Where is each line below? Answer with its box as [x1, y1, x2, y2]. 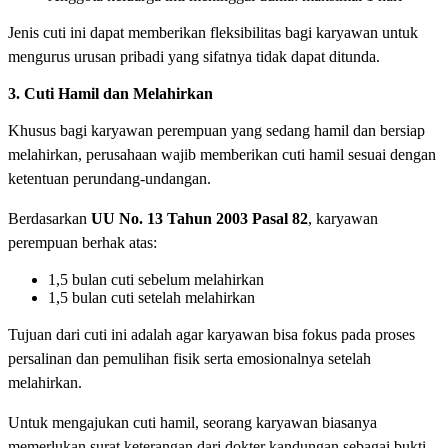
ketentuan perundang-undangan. [8, 170, 215, 188]
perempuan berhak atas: [8, 234, 157, 252]
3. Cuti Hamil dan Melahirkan [8, 85, 213, 103]
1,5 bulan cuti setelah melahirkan [48, 289, 255, 307]
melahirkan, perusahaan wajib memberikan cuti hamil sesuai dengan [8, 146, 436, 164]
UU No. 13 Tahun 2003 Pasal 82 [91, 210, 308, 228]
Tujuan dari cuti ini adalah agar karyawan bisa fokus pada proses [8, 326, 415, 344]
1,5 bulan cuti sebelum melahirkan [48, 271, 264, 289]
